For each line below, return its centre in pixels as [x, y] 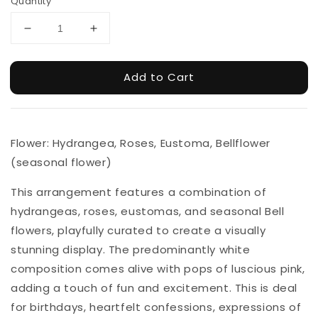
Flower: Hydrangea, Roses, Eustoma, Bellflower [141, 143]
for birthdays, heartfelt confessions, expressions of [156, 307]
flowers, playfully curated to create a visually [138, 231]
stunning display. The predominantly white [131, 250]
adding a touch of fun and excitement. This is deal [154, 288]
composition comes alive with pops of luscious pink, [158, 269]
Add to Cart [159, 77]
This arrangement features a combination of [139, 192]
